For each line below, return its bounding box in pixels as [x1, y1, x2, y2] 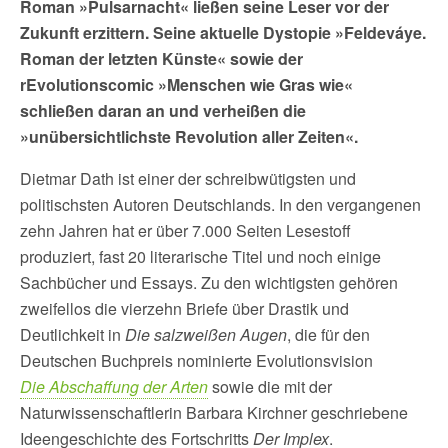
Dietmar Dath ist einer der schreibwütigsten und [20, 167, 356, 190]
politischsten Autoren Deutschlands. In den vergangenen [20, 193, 421, 216]
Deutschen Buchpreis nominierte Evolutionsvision [20, 349, 373, 372]
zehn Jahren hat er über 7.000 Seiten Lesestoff [20, 219, 351, 242]
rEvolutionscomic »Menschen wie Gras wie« [20, 73, 353, 96]
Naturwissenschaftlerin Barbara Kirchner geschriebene [20, 401, 408, 424]
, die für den [287, 323, 370, 346]
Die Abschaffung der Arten [20, 375, 208, 398]
